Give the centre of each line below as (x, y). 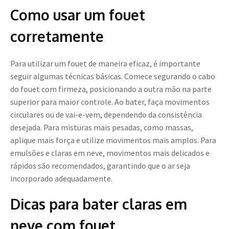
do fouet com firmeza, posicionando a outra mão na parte (111, 89)
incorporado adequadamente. (61, 179)
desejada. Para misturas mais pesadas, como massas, (102, 128)
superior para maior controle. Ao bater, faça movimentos (110, 102)
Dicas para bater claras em (99, 204)
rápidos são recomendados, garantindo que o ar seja (100, 166)
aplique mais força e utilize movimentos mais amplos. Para (113, 140)
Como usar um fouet (78, 15)
